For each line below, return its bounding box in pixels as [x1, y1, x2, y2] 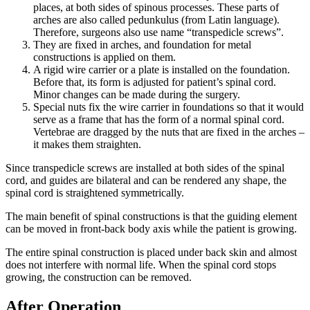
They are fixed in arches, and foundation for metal [33, 39, 251, 51]
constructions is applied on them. [33, 51, 176, 64]
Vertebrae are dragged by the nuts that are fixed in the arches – [33, 126, 304, 138]
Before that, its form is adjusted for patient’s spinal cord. [33, 76, 276, 89]
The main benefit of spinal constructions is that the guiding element [6, 210, 297, 223]
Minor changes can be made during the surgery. [33, 89, 240, 101]
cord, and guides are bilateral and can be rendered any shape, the [6, 174, 286, 187]
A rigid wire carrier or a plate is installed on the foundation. [33, 64, 290, 76]
